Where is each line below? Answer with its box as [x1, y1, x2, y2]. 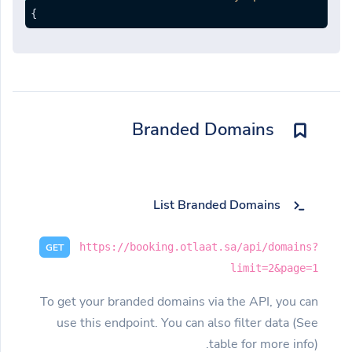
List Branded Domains [153, 196, 280, 214]
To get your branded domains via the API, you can [40, 292, 318, 310]
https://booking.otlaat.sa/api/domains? [79, 240, 318, 253]
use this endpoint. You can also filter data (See [57, 313, 318, 332]
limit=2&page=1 [230, 261, 318, 274]
